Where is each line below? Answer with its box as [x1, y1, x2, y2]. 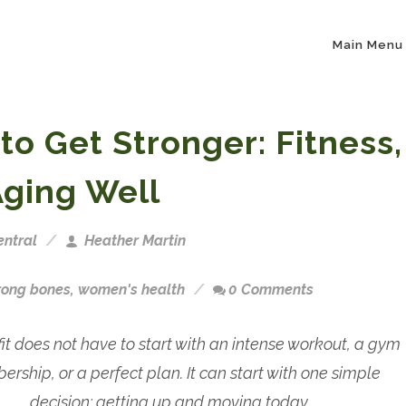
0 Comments [228, 281, 314, 298]
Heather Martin [81, 232, 186, 249]
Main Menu [333, 38, 403, 52]
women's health [78, 281, 185, 298]
